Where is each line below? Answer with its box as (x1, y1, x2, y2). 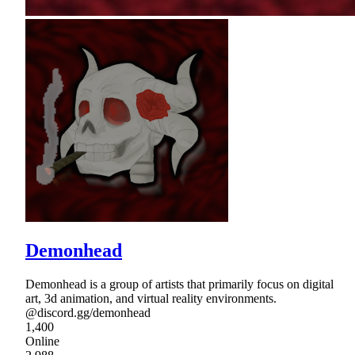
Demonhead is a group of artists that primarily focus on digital (25, 277, 334, 292)
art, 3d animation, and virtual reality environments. (25, 292, 277, 306)
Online (25, 334, 59, 349)
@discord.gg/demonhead (25, 306, 151, 320)
